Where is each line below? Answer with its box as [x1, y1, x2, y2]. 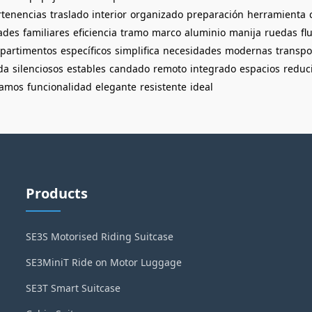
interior [92, 8, 127, 21]
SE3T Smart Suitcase [26, 281, 121, 295]
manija [229, 26, 261, 39]
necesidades [163, 44, 221, 57]
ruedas [265, 26, 297, 39]
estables [67, 62, 106, 75]
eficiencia [73, 26, 117, 39]
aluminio [185, 26, 226, 39]
